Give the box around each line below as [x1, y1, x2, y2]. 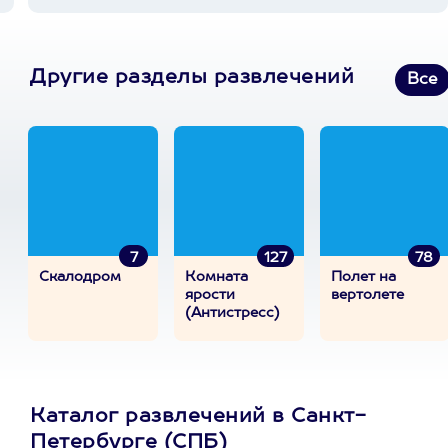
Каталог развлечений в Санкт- [30, 407, 366, 427]
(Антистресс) [185, 306, 280, 320]
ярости [185, 288, 235, 302]
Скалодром [39, 270, 121, 284]
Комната [185, 270, 248, 284]
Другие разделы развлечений [30, 68, 354, 88]
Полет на [331, 270, 396, 284]
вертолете [331, 288, 404, 302]
